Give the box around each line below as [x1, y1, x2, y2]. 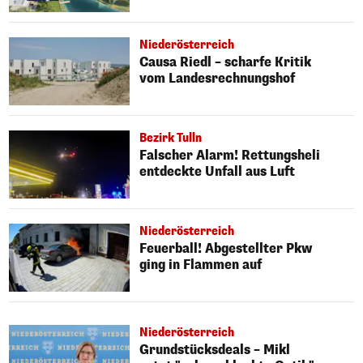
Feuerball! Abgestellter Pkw [139, 239, 314, 257]
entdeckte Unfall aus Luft [139, 163, 296, 181]
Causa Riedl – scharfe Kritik [139, 53, 312, 71]
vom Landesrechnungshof [139, 70, 296, 88]
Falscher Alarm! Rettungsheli [139, 147, 321, 164]
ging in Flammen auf [139, 255, 263, 273]
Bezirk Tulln [139, 130, 203, 147]
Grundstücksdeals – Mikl [139, 340, 291, 358]
